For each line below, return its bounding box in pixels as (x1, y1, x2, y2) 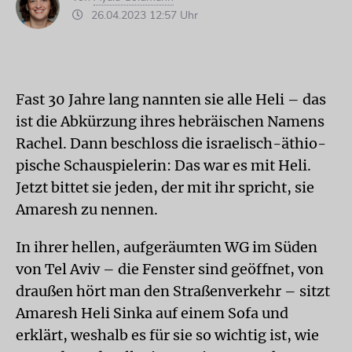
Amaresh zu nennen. (16, 200, 158, 218)
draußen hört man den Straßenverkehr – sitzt (16, 281, 330, 300)
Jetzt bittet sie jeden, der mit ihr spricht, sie (16, 178, 314, 196)
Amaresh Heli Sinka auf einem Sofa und (16, 303, 288, 322)
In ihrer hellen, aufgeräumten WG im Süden (16, 237, 317, 256)
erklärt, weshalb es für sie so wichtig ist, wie (16, 325, 319, 344)
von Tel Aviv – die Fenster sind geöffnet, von (16, 259, 324, 278)
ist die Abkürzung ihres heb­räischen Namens (16, 112, 324, 130)
